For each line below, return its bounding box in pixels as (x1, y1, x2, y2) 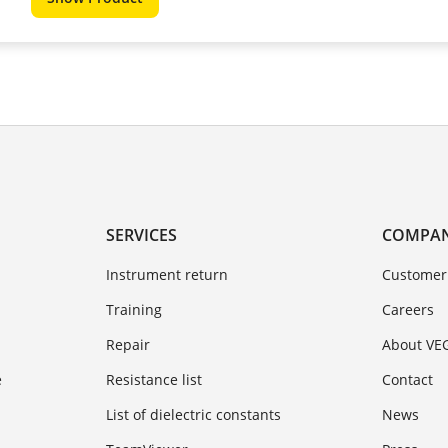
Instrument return (105, 264, 228, 284)
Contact (382, 369, 434, 389)
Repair (105, 334, 150, 354)
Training (105, 299, 162, 319)
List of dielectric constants (105, 404, 281, 424)
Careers (382, 299, 435, 319)
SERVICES (105, 223, 177, 246)
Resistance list (105, 369, 202, 389)
